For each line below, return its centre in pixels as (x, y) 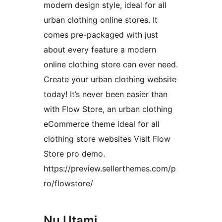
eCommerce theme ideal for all (102, 124)
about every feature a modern (100, 50)
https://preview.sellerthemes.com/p (110, 169)
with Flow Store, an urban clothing (108, 109)
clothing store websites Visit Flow (107, 139)
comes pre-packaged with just (101, 35)
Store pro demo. (74, 154)
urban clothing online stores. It (101, 20)
